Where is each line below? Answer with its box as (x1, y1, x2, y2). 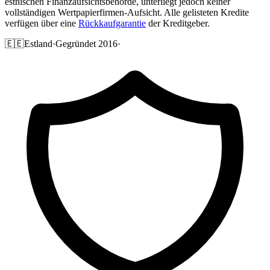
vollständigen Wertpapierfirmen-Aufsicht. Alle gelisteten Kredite (5, 7, 249, 17)
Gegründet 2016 (55, 38, 118, 49)
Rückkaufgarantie (78, 17, 146, 28)
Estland (24, 38, 52, 49)
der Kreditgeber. (146, 17, 210, 28)
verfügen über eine (5, 17, 78, 28)
